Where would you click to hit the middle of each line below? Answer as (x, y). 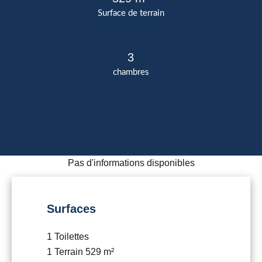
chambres (131, 72)
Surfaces (71, 208)
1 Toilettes (68, 236)
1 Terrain (66, 251)
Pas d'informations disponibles (131, 163)
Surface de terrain (131, 13)
